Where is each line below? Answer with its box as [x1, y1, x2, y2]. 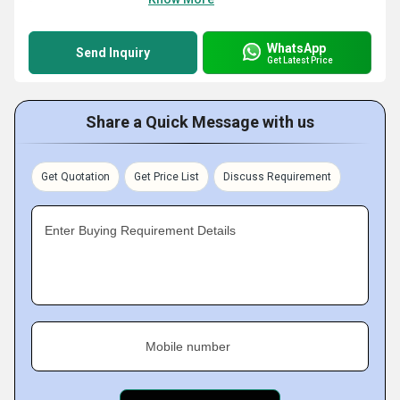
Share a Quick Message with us [86, 112, 314, 131]
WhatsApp [267, 40, 326, 55]
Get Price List [134, 171, 199, 183]
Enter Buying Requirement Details [45, 223, 236, 237]
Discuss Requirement [223, 171, 331, 183]
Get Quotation [41, 171, 110, 183]
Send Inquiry [76, 46, 150, 60]
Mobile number [146, 339, 230, 354]
